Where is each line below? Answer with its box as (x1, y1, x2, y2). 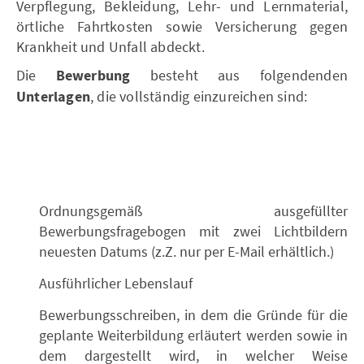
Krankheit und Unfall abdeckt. (16, 37, 205, 56)
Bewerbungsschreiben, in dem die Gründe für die (39, 305, 348, 324)
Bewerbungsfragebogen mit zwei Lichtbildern (39, 222, 348, 240)
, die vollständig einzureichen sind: (90, 87, 308, 106)
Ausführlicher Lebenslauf (39, 274, 193, 292)
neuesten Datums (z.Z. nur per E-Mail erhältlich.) (39, 242, 334, 261)
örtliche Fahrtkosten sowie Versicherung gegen (16, 17, 348, 36)
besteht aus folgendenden (130, 66, 348, 84)
